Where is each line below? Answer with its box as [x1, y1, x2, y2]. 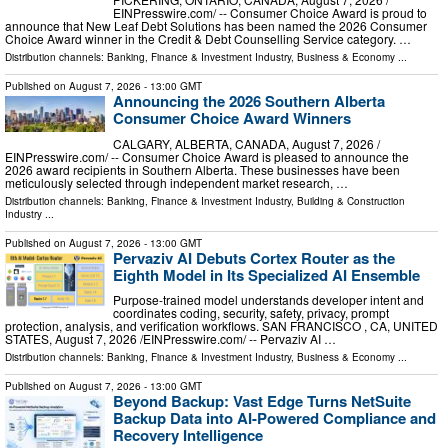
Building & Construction [297, 193, 405, 208]
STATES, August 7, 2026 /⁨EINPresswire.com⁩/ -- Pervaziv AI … [5, 330, 336, 348]
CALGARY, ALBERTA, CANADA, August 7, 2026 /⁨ [113, 134, 380, 152]
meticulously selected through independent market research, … [5, 173, 348, 191]
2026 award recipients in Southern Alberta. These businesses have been [5, 160, 400, 178]
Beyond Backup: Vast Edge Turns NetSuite [113, 390, 411, 413]
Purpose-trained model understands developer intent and [113, 291, 424, 309]
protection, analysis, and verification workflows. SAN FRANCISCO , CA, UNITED [5, 317, 438, 335]
